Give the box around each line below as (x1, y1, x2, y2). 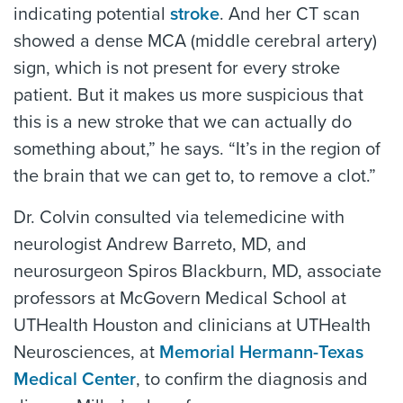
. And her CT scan (219, 4, 360, 26)
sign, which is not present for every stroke (13, 58, 340, 80)
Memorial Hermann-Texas (159, 342, 363, 364)
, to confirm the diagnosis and (136, 369, 368, 391)
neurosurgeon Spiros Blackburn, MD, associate (13, 261, 381, 283)
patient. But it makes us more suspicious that (13, 85, 363, 107)
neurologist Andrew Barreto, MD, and (13, 234, 307, 256)
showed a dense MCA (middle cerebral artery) (13, 31, 377, 53)
